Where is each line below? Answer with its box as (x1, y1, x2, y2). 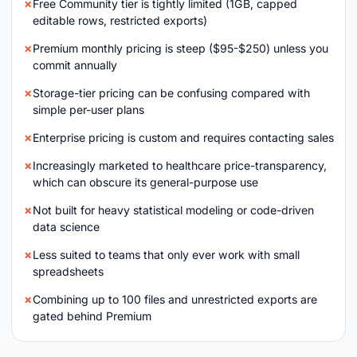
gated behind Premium (33, 309, 151, 323)
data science (33, 220, 100, 233)
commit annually (33, 58, 117, 72)
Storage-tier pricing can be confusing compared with (33, 86, 310, 100)
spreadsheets (33, 265, 104, 278)
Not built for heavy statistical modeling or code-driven (33, 203, 314, 217)
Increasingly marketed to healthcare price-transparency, (33, 159, 327, 172)
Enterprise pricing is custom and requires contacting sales (33, 131, 334, 144)
